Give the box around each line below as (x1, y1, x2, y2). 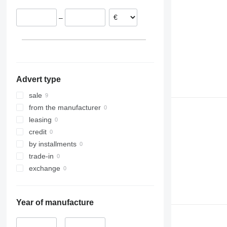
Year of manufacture (16, 198, 94, 207)
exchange (28, 164, 60, 173)
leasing (28, 116, 52, 124)
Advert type (16, 75, 61, 84)
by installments (28, 140, 77, 148)
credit (28, 128, 47, 136)
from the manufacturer (28, 103, 101, 112)
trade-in (28, 152, 54, 161)
